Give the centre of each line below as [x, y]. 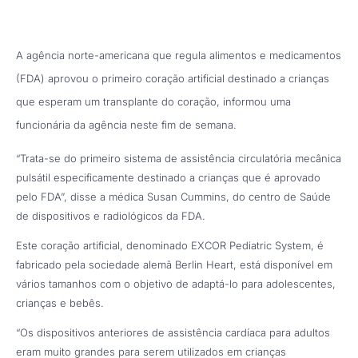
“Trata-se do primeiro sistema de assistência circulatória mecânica [179, 158]
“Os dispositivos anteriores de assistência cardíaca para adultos [173, 332]
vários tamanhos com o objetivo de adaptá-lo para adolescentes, [176, 283]
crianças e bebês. [60, 302]
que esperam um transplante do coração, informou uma [153, 101]
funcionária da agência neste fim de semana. [126, 124]
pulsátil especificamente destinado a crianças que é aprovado [168, 177]
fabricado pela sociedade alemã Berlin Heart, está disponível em [174, 264]
